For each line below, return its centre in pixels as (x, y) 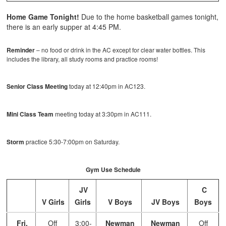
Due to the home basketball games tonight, (150, 17)
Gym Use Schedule (113, 170)
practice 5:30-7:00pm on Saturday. (72, 142)
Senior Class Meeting (37, 87)
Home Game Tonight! (44, 17)
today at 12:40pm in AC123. (107, 86)
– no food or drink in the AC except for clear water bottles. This (120, 50)
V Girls (52, 202)
